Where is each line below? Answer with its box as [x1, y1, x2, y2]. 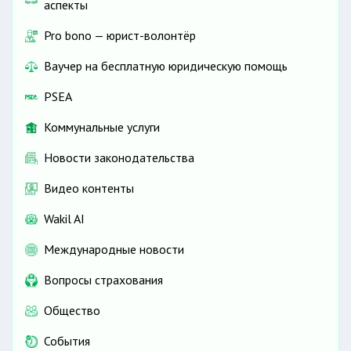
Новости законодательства [44, 150, 194, 166]
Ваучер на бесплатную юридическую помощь [44, 58, 288, 74]
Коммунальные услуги [44, 119, 160, 136]
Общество [44, 302, 100, 319]
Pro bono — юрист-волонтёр [44, 27, 196, 44]
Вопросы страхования [44, 272, 163, 288]
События [44, 333, 90, 349]
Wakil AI [44, 211, 85, 227]
